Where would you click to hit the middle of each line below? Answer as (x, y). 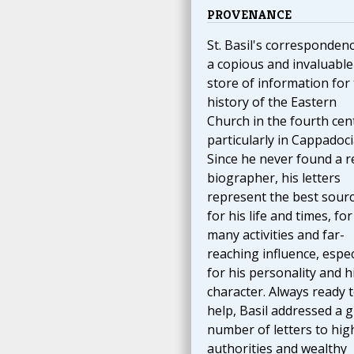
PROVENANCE (249, 15)
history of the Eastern (271, 102)
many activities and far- (275, 235)
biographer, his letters (273, 178)
